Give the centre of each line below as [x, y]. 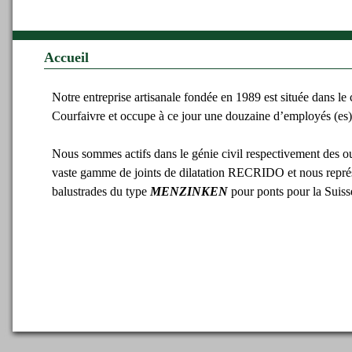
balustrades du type [101, 192]
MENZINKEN [189, 192]
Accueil [66, 58]
